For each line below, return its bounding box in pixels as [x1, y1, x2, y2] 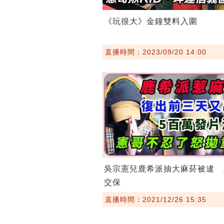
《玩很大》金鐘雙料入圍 [103, 17, 197, 25]
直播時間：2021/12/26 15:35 [104, 195, 206, 204]
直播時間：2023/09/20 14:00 [104, 48, 206, 56]
